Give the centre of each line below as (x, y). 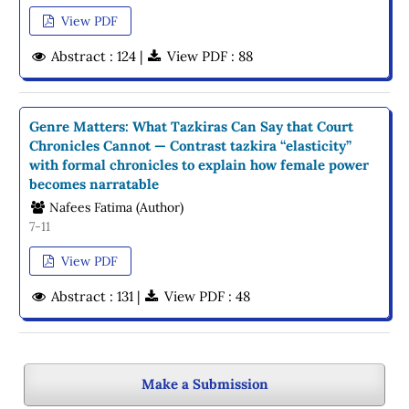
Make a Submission (204, 384)
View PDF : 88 (208, 56)
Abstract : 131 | (95, 296)
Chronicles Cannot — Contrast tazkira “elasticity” (191, 145)
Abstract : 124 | (96, 56)
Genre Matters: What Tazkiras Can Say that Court (192, 126)
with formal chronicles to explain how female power (199, 164)
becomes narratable (94, 184)
